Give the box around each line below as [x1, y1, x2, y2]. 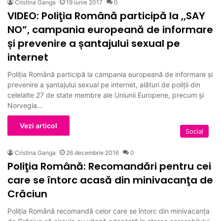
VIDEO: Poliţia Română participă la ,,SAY [7, 8, 205, 23]
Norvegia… [7, 101, 43, 110]
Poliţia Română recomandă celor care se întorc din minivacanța [7, 206, 210, 215]
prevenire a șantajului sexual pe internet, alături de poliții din [7, 80, 200, 89]
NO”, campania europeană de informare [7, 22, 213, 37]
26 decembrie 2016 [66, 148, 119, 156]
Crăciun [7, 186, 47, 201]
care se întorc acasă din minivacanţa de [7, 173, 213, 187]
